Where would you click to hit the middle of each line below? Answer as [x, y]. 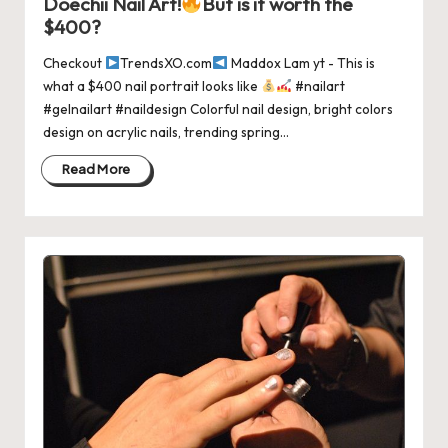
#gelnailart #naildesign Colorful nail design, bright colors [217, 108]
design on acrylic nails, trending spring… [165, 131]
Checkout [73, 62]
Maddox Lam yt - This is [301, 62]
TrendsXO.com [166, 62]
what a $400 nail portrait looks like [151, 85]
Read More [96, 168]
